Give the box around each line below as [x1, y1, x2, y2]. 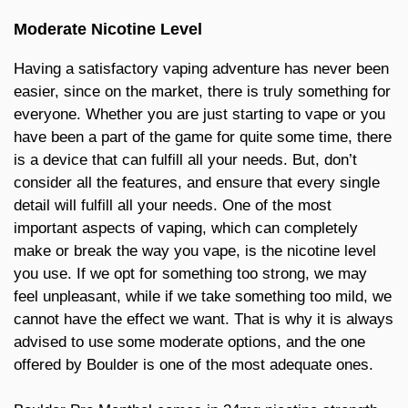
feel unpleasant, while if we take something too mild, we [14, 287, 392, 305]
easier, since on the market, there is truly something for [14, 82, 391, 100]
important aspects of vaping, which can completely [14, 219, 358, 237]
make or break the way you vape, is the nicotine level [14, 241, 376, 260]
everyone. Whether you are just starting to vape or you [14, 105, 385, 123]
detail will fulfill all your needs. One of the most [14, 196, 331, 214]
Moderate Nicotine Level [14, 19, 207, 38]
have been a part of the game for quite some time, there [14, 127, 392, 146]
